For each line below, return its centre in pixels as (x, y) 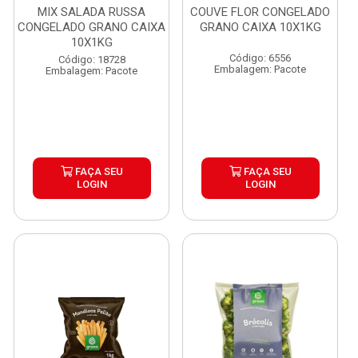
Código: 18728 (91, 60)
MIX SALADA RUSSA (91, 12)
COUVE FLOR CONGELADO (260, 12)
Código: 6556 (260, 58)
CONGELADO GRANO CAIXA (91, 27)
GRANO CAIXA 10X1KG (260, 27)
